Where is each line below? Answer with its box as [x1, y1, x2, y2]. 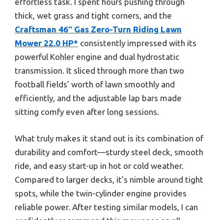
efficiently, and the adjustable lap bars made [15, 93, 182, 103]
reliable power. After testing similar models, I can [15, 202, 198, 212]
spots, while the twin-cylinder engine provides [15, 188, 187, 198]
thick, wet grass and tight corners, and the [15, 11, 172, 21]
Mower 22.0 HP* [15, 38, 78, 48]
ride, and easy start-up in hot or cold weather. [15, 161, 184, 170]
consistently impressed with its [78, 38, 196, 48]
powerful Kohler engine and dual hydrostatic [15, 52, 179, 62]
